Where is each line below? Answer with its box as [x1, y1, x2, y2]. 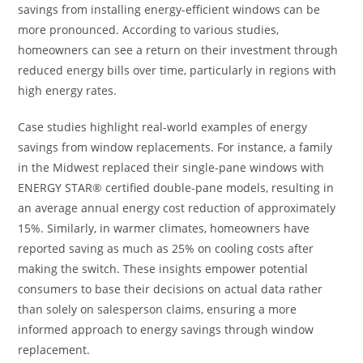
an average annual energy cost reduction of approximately [18, 199, 336, 216]
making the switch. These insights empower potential [18, 260, 309, 276]
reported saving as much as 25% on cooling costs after [18, 240, 314, 256]
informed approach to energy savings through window [18, 321, 314, 337]
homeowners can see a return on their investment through [18, 41, 339, 58]
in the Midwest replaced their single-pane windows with [18, 159, 325, 175]
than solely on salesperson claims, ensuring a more [18, 301, 297, 317]
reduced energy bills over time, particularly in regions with [18, 62, 337, 78]
